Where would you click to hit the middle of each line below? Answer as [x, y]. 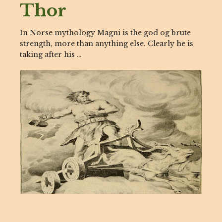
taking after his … [51, 55]
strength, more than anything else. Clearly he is [107, 44]
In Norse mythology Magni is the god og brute [105, 33]
